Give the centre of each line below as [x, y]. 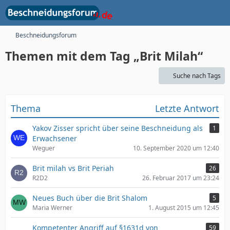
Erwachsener [55, 138]
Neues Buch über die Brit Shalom [90, 198]
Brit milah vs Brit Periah [73, 168]
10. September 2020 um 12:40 [176, 148]
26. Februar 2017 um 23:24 [181, 178]
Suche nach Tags [197, 76]
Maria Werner [52, 208]
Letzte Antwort [187, 108]
